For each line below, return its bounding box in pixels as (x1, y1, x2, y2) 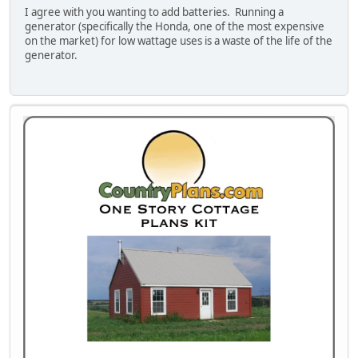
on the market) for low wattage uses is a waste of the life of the (25, 33, 332, 48)
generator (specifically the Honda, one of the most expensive (25, 18, 324, 34)
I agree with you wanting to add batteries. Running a (25, 4, 284, 19)
